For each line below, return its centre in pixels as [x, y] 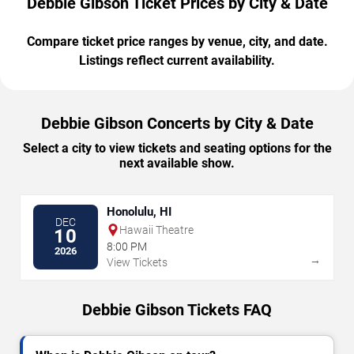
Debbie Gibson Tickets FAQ [177, 309]
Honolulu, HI [139, 211]
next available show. [177, 163]
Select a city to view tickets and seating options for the [177, 148]
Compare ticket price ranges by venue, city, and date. [177, 41]
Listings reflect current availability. [177, 60]
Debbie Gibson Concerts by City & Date [177, 123]
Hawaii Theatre [156, 230]
